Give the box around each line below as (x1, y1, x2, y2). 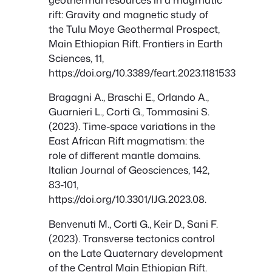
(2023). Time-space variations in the (49, 119, 216, 134)
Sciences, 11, (49, 50, 104, 65)
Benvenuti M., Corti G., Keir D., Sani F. (49, 216, 218, 231)
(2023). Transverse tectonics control (49, 231, 215, 245)
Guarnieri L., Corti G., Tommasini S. (49, 104, 209, 119)
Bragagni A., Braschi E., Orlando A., (49, 90, 209, 104)
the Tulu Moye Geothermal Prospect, (49, 21, 220, 36)
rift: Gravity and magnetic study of (49, 7, 208, 21)
